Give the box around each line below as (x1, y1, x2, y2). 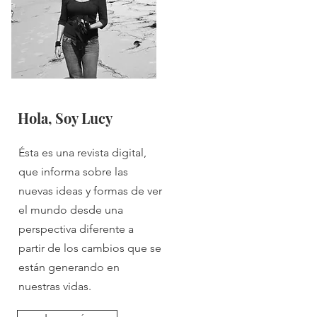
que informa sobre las (18, 165, 128, 178)
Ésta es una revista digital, (18, 146, 146, 159)
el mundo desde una (18, 203, 123, 217)
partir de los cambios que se (18, 241, 161, 255)
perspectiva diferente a (18, 222, 134, 236)
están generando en (18, 260, 120, 274)
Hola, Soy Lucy (18, 108, 113, 127)
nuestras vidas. (18, 279, 91, 293)
